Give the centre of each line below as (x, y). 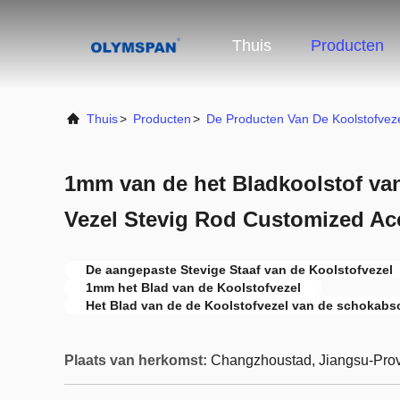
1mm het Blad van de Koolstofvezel (193, 287)
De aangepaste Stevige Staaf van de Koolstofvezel (239, 270)
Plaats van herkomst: (136, 360)
